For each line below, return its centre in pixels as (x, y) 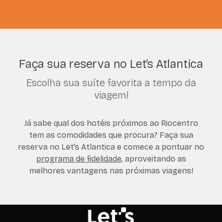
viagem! (111, 95)
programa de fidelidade (79, 159)
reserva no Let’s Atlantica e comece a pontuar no (111, 147)
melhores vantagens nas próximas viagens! (111, 170)
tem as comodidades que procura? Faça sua (111, 135)
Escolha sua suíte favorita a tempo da (111, 83)
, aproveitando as (154, 159)
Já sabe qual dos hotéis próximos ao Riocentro (111, 123)
